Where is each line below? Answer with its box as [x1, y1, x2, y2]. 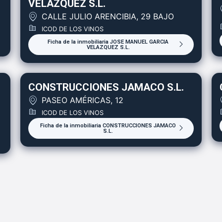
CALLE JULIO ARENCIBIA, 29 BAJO [42, 11, 174, 21]
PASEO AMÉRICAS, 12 [42, 95, 124, 105]
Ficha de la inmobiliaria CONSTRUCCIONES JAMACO [40, 122, 176, 129]
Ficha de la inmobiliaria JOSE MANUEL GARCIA [48, 38, 169, 45]
